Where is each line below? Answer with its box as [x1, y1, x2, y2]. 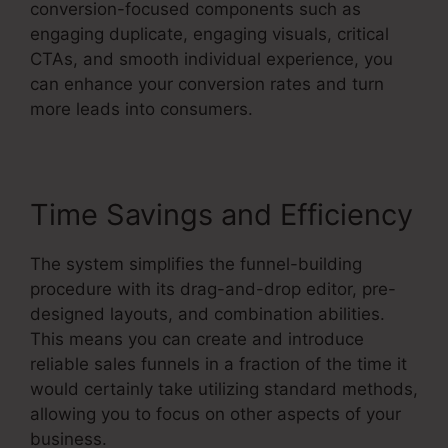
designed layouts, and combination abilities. [30, 303, 385, 324]
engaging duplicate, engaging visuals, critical [30, 23, 389, 44]
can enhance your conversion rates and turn [30, 73, 384, 94]
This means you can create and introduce [30, 328, 364, 349]
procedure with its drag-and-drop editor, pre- [30, 278, 396, 299]
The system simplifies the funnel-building [30, 253, 362, 274]
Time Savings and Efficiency [30, 196, 413, 232]
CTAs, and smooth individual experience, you [30, 48, 393, 69]
